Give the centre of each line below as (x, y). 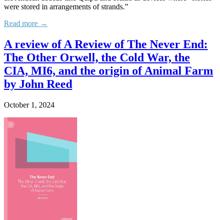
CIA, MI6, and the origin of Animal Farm (109, 70)
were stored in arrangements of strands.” (66, 6)
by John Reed (38, 84)
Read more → (26, 23)
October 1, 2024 (29, 105)
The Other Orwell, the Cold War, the (97, 57)
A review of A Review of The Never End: (106, 44)
